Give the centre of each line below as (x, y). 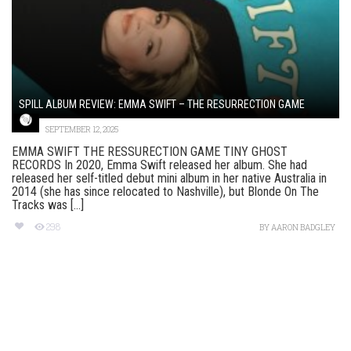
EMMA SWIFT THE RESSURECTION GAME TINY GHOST (150, 152)
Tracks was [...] (48, 205)
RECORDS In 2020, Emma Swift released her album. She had (159, 165)
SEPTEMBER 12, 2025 (82, 130)
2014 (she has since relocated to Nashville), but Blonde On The (165, 192)
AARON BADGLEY (303, 228)
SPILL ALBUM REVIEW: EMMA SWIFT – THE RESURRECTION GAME (162, 105)
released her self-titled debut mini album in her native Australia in (169, 179)
